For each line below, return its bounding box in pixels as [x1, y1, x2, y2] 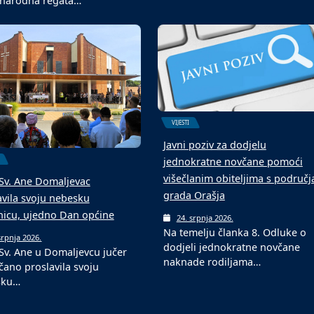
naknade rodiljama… [163, 255, 261, 269]
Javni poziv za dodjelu [163, 138, 266, 152]
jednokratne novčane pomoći [163, 155, 303, 169]
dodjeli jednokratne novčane [163, 240, 300, 254]
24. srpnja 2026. [176, 212, 233, 224]
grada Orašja [163, 189, 225, 203]
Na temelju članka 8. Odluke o [163, 226, 306, 240]
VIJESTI [171, 118, 189, 127]
